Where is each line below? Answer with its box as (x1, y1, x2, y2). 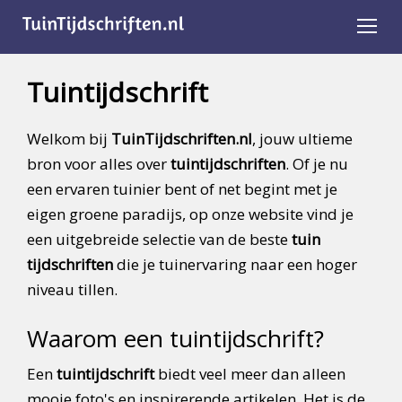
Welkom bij (27, 128, 111, 149)
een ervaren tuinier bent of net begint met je (27, 179, 337, 199)
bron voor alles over (27, 153, 170, 174)
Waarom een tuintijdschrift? (27, 322, 324, 354)
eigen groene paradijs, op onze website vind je (27, 204, 354, 224)
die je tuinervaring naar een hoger (113, 254, 357, 275)
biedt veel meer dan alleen (154, 363, 345, 384)
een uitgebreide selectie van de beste (27, 229, 292, 249)
